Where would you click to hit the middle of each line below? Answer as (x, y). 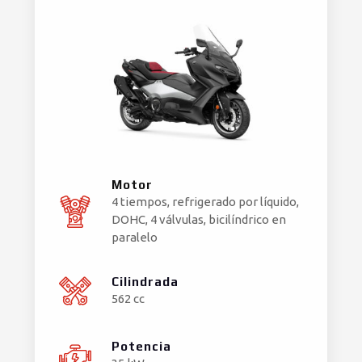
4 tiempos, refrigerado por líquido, (205, 202)
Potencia (141, 347)
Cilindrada (145, 282)
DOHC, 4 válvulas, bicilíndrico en (199, 220)
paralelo (135, 238)
